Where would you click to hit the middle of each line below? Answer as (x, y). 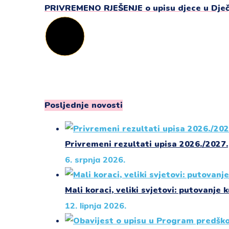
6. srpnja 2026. (95, 159)
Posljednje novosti (84, 105)
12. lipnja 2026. (96, 205)
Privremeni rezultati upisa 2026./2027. (146, 144)
